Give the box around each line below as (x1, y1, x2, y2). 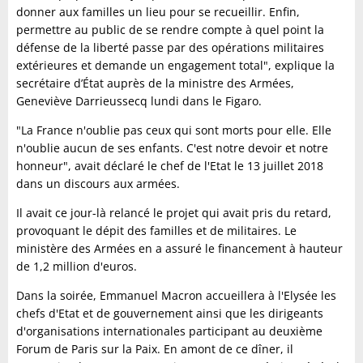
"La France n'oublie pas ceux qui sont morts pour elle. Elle (16, 122, 331, 138)
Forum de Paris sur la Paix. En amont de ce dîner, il (16, 340, 293, 357)
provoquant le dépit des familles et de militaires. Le (16, 222, 297, 238)
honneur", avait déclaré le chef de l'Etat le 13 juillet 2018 (16, 157, 323, 173)
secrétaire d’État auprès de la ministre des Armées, (16, 75, 294, 91)
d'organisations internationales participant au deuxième (16, 322, 322, 339)
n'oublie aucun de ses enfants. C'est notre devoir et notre (16, 139, 328, 156)
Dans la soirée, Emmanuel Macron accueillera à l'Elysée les (16, 287, 336, 303)
